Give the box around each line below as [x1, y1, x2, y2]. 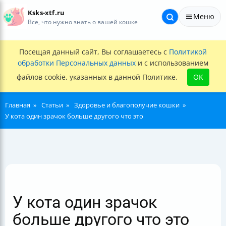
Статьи [41, 100, 63, 109]
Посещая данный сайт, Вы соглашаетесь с [19, 47, 169, 56]
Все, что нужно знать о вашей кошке [28, 18, 138, 26]
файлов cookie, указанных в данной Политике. [17, 72, 180, 82]
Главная [5, 100, 30, 109]
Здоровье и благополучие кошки [74, 100, 180, 109]
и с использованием [136, 58, 208, 68]
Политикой [169, 47, 207, 56]
